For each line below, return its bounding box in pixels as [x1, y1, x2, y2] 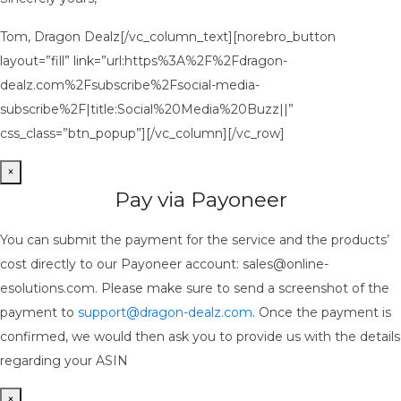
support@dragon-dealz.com [78, 304, 252, 320]
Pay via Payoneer [114, 187, 287, 212]
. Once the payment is [252, 304, 391, 320]
